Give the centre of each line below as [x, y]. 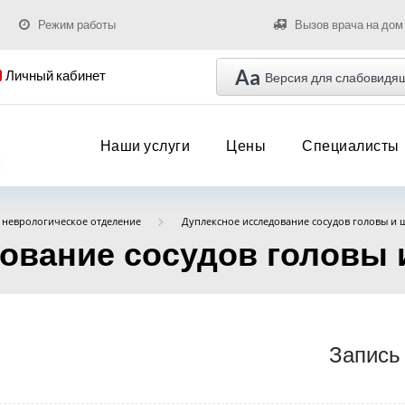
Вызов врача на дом [348, 24]
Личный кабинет [55, 75]
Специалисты [351, 145]
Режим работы [76, 24]
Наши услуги [145, 145]
